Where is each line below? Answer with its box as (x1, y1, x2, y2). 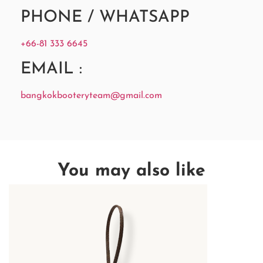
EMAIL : (21, 60, 82, 77)
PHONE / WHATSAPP (21, 9, 190, 26)
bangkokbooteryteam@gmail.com (21, 90, 162, 100)
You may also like (58, 162, 205, 181)
